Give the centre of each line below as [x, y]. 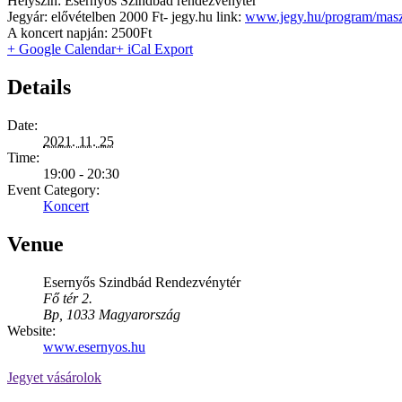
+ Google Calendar [61, 49]
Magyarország [140, 315]
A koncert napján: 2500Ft [79, 33]
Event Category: [53, 190]
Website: [31, 331]
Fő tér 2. [68, 299]
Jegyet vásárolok [54, 378]
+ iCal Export [154, 49]
